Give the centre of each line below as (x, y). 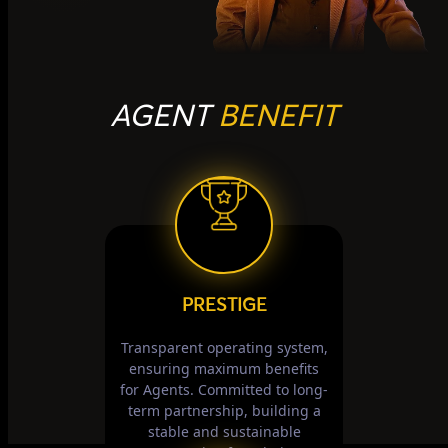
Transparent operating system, (224, 347)
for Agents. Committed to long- (224, 389)
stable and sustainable (224, 431)
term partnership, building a (224, 410)
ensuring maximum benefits (224, 368)
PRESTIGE (224, 305)
